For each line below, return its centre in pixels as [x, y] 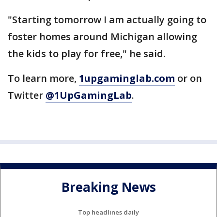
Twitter [27, 95]
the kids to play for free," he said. [87, 54]
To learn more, [43, 78]
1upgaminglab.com [127, 78]
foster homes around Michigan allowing [102, 37]
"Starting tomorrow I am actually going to [107, 20]
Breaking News [108, 187]
